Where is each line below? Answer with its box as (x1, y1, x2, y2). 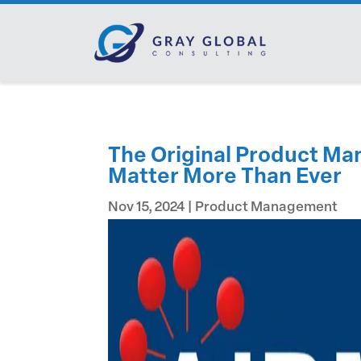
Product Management (195, 200, 338, 214)
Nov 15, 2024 (108, 200, 185, 214)
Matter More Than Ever (108, 166, 342, 189)
